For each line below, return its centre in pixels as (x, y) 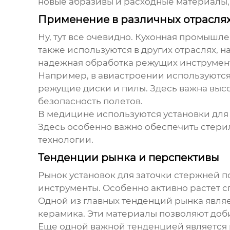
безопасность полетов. (90, 101)
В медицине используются (100, 114)
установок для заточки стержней (144, 175)
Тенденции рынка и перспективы (128, 158)
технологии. (65, 140)
